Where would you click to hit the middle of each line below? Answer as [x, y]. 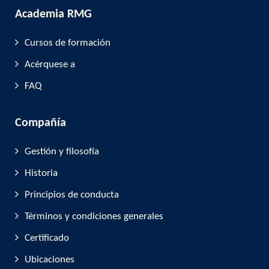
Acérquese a [50, 65]
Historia [41, 173]
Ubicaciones [50, 260]
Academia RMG [53, 14]
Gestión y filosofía [62, 152]
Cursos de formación [68, 43]
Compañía [41, 123]
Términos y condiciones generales [94, 216]
